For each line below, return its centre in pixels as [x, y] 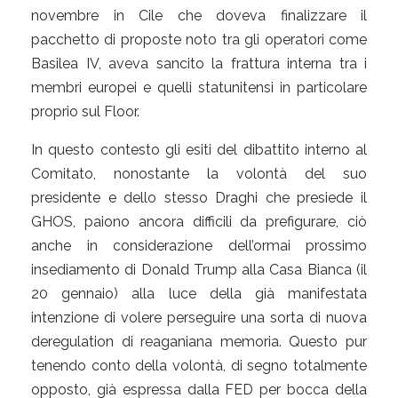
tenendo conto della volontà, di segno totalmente [199, 365]
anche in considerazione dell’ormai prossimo [199, 245]
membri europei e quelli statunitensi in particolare [199, 87]
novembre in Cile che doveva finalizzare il [199, 15]
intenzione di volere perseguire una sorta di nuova [199, 317]
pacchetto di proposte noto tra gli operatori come [199, 39]
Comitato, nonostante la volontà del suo [199, 173]
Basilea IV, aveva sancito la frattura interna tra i [199, 63]
